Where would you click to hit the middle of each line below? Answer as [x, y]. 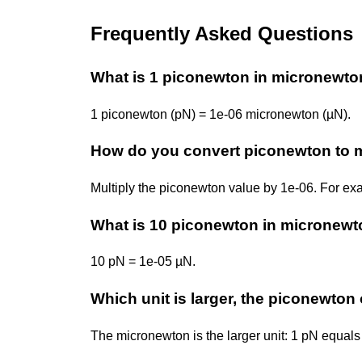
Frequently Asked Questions [222, 33]
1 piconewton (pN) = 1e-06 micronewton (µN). [221, 114]
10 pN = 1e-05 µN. [143, 262]
